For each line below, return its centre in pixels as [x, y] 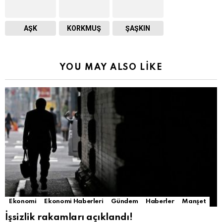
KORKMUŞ [84, 28]
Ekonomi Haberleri [74, 202]
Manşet [194, 202]
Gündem [125, 202]
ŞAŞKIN [138, 28]
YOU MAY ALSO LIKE [111, 68]
